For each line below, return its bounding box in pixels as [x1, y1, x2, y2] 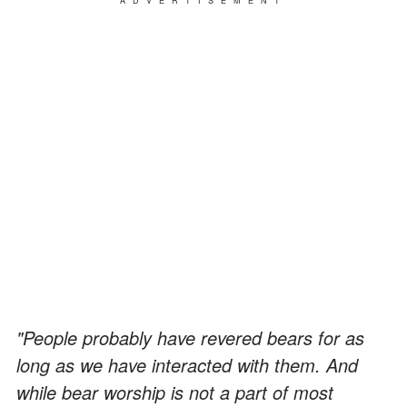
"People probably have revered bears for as [16, 323, 364, 351]
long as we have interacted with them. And [16, 351, 358, 378]
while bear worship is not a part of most [16, 378, 333, 405]
